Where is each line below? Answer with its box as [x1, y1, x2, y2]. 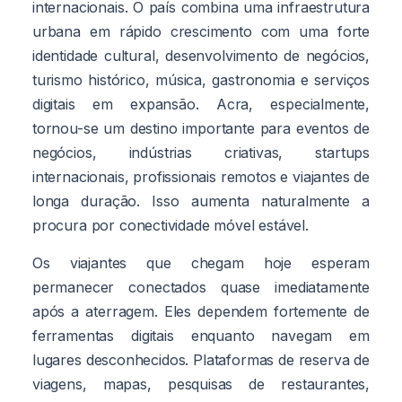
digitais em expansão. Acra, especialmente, [32, 94, 370, 113]
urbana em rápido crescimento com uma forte [32, 22, 370, 40]
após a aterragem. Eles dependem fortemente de [32, 301, 370, 320]
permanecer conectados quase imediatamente [32, 277, 370, 296]
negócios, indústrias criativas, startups [32, 143, 370, 162]
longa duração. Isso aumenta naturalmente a [32, 191, 370, 210]
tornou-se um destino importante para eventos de [32, 118, 370, 137]
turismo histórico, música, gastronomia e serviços [32, 70, 370, 89]
